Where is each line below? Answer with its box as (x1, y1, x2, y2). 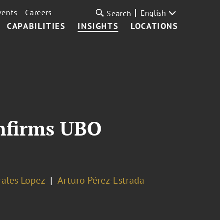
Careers (25, 7, 53, 17)
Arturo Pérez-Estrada (57, 174, 144, 187)
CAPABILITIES (7, 21, 66, 31)
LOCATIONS (131, 21, 178, 31)
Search (107, 8, 132, 18)
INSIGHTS (78, 21, 119, 31)
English (140, 8, 166, 18)
